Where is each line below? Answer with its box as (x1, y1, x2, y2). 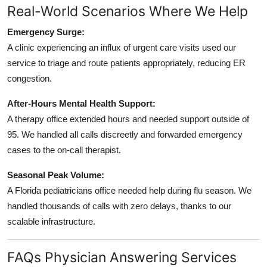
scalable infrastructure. (7, 216, 95, 226)
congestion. (7, 73, 52, 83)
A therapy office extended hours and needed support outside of (7, 113, 249, 124)
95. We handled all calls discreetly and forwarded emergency (7, 129, 243, 139)
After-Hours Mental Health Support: (7, 98, 156, 108)
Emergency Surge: (7, 26, 85, 37)
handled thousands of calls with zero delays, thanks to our (7, 200, 231, 211)
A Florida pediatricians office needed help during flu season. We (7, 185, 252, 195)
